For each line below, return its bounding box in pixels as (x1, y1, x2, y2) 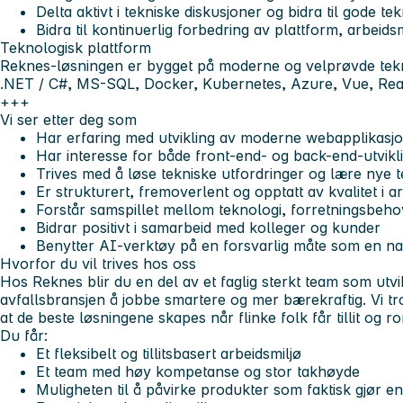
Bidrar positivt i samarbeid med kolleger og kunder (36, 219, 381, 237)
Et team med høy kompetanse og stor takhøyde (36, 363, 360, 381)
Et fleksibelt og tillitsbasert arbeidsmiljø (36, 345, 301, 363)
